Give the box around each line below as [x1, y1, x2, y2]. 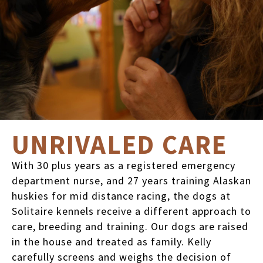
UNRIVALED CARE [12, 128, 228, 161]
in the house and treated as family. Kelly [12, 235, 211, 248]
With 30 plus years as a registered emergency [12, 159, 235, 172]
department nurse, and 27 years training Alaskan [12, 174, 251, 187]
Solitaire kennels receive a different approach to [12, 204, 251, 218]
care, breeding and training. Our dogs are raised [12, 220, 248, 233]
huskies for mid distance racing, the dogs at [12, 189, 231, 203]
